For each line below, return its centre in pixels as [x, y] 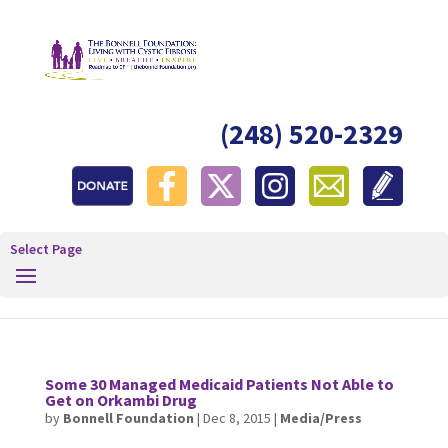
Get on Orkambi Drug [120, 400]
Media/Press [320, 418]
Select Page [46, 249]
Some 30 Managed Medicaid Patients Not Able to [219, 384]
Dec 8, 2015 [236, 418]
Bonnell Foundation [128, 418]
